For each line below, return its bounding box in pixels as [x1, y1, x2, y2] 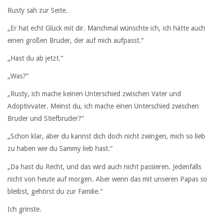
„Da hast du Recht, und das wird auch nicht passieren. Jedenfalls [7, 162, 201, 171]
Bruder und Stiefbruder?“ [7, 114, 84, 123]
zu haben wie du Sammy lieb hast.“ [7, 145, 112, 153]
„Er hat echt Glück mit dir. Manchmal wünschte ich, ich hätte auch [7, 24, 205, 32]
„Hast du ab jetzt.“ [7, 54, 63, 62]
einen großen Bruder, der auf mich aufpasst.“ [7, 36, 144, 44]
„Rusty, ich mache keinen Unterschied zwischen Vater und [7, 90, 181, 98]
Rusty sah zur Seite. [7, 6, 68, 14]
